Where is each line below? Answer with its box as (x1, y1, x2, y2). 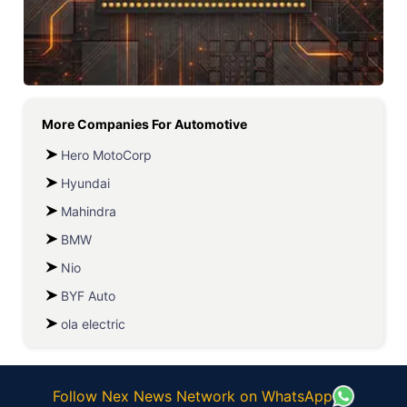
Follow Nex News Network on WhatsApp (53, 387, 333, 405)
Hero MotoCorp (61, 147, 152, 163)
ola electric (61, 316, 125, 332)
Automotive (174, 116, 247, 132)
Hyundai (61, 175, 110, 191)
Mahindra (61, 203, 116, 219)
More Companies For (42, 116, 174, 132)
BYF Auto (61, 288, 115, 303)
